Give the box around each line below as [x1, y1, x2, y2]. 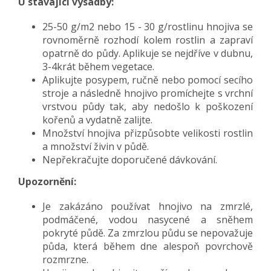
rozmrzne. [42, 252, 88, 266]
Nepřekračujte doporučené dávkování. [42, 152, 217, 166]
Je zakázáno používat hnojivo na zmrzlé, [42, 199, 253, 213]
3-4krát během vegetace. [42, 59, 154, 73]
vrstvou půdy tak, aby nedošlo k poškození [42, 99, 253, 113]
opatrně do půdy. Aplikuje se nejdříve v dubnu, [42, 46, 253, 60]
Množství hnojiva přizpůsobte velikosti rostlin [42, 126, 253, 140]
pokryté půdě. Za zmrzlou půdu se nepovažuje [42, 226, 253, 240]
